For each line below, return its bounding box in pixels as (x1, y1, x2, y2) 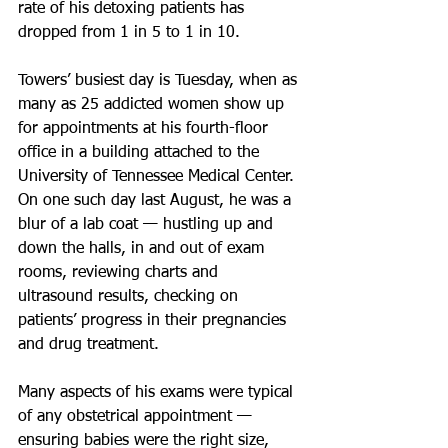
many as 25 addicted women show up (18, 97, 289, 113)
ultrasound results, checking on (18, 289, 243, 305)
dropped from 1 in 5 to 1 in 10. (18, 25, 240, 41)
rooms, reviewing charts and (18, 265, 223, 281)
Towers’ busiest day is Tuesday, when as (18, 73, 302, 89)
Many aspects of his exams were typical (18, 385, 298, 401)
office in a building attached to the (18, 145, 264, 161)
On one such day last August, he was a (18, 193, 296, 209)
